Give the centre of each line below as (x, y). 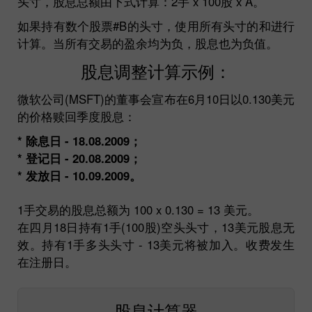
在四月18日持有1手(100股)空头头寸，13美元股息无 (156, 227)
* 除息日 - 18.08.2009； (79, 140)
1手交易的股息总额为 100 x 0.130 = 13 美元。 (138, 209)
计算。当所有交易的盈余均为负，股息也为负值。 (148, 43)
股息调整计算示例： (156, 71)
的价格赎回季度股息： (77, 116)
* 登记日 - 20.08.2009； (79, 158)
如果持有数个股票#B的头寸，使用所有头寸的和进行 (156, 25)
